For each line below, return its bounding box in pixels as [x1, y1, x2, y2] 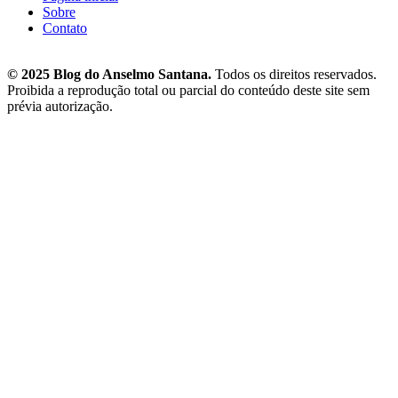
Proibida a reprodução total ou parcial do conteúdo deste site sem [7, 82, 370, 98]
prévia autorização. [7, 98, 113, 114]
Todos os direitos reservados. [211, 66, 377, 82]
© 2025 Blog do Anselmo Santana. [7, 66, 211, 82]
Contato [43, 20, 87, 36]
